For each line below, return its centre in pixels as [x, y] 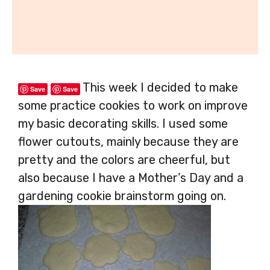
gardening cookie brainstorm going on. [122, 196]
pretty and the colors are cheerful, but [124, 159]
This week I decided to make [159, 87]
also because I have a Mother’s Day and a [131, 177]
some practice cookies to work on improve [133, 105]
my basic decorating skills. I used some [123, 123]
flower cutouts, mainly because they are [128, 141]
